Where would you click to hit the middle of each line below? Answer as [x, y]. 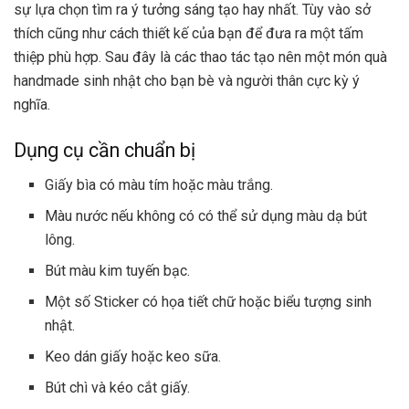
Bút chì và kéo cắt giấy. [118, 388]
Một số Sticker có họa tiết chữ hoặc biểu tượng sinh [209, 302]
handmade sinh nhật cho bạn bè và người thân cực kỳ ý [187, 81]
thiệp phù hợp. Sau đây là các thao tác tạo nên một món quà [200, 57]
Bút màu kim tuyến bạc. [118, 271]
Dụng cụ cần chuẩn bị [105, 150]
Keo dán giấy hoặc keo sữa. [135, 357]
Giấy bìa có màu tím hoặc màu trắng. [159, 185]
